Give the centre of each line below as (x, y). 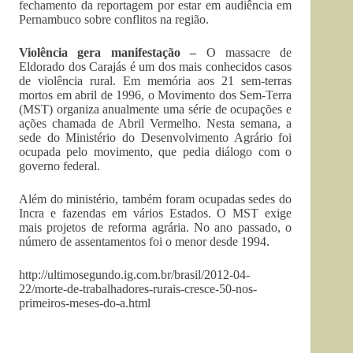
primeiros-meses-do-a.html (85, 303)
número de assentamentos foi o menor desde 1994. (144, 242)
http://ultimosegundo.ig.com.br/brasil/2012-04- (134, 275)
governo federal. (59, 166)
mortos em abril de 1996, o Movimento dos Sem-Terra (156, 95)
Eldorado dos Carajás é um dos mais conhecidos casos (156, 67)
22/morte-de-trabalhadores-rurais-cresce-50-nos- (138, 289)
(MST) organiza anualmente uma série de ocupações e (156, 109)
